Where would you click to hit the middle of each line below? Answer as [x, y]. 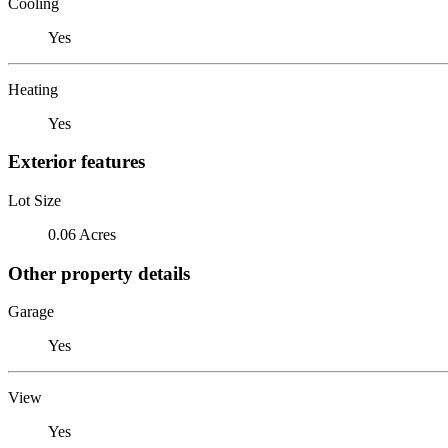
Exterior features [76, 162]
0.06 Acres [82, 234]
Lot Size [34, 200]
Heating [33, 89]
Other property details [99, 273]
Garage [31, 312]
